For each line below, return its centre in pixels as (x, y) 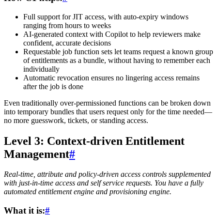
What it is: (24, 211)
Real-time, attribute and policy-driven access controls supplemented (107, 174)
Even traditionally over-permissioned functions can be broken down (107, 103)
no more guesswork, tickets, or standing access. (76, 120)
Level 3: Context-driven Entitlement (94, 141)
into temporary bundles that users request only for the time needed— (108, 111)
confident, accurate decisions (67, 43)
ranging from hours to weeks (67, 25)
